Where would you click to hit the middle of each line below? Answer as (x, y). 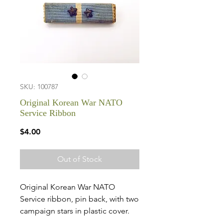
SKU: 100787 (39, 87)
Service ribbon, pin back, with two (79, 199)
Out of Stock (80, 159)
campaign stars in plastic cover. (75, 211)
